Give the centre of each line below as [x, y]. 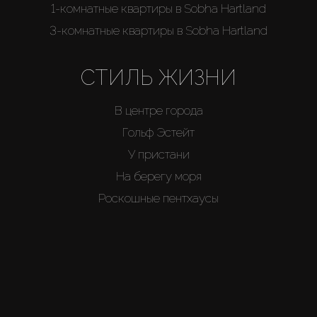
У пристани [158, 155]
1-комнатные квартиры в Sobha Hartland [158, 9]
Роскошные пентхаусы [158, 198]
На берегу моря [158, 177]
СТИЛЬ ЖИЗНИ [158, 78]
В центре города [158, 111]
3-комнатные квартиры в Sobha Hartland [158, 31]
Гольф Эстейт [158, 133]
